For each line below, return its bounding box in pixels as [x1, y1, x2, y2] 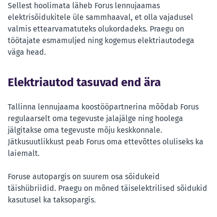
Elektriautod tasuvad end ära [8, 76, 161, 90]
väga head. [8, 47, 46, 57]
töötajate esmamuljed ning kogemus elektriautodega [8, 36, 194, 46]
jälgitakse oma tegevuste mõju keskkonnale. [8, 125, 162, 135]
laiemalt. [8, 149, 40, 158]
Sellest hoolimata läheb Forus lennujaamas [8, 1, 160, 11]
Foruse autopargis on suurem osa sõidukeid [8, 172, 160, 182]
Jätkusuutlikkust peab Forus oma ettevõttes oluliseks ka [8, 137, 203, 147]
